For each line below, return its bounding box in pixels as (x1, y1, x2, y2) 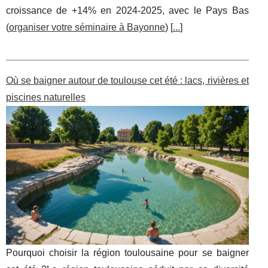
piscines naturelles (6, 92, 86, 103)
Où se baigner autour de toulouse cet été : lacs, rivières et (6, 75, 249, 86)
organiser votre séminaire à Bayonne (9, 22, 165, 33)
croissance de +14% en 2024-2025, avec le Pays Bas (6, 5, 249, 16)
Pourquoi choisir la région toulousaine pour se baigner (6, 247, 249, 258)
